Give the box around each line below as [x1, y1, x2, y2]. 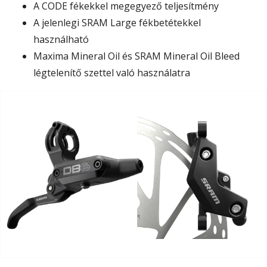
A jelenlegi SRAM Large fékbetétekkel [33, 16, 201, 30]
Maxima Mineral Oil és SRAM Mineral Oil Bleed [33, 49, 240, 63]
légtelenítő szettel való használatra [33, 66, 190, 80]
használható [33, 33, 89, 46]
